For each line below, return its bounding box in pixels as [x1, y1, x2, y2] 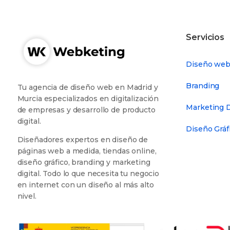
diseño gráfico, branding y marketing [17, 158, 150, 167]
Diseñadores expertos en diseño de [17, 135, 148, 145]
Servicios [186, 32, 224, 42]
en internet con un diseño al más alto [17, 180, 154, 190]
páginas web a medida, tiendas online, [17, 146, 157, 156]
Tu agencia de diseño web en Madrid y [17, 83, 158, 92]
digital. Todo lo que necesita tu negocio [17, 169, 159, 179]
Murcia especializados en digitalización [17, 94, 159, 104]
